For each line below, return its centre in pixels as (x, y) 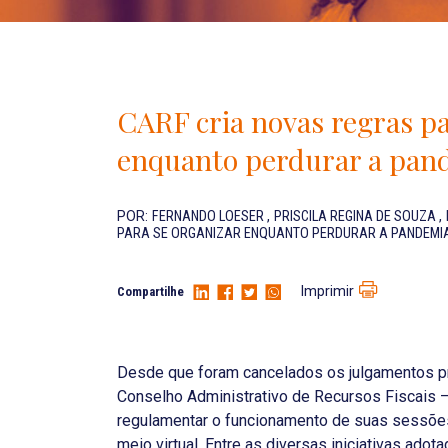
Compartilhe (150, 291)
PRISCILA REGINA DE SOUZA (356, 216)
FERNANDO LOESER (209, 216)
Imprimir (327, 291)
